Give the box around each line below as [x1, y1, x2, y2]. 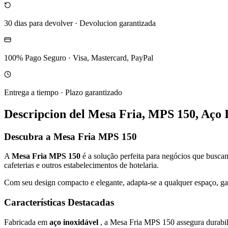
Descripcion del [4, 107, 88, 121]
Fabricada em [4, 217, 49, 226]
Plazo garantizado [65, 88, 122, 97]
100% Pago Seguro [4, 53, 66, 62]
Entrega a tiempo [4, 88, 59, 97]
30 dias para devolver [4, 18, 73, 27]
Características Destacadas [4, 197, 114, 208]
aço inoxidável [49, 217, 100, 226]
